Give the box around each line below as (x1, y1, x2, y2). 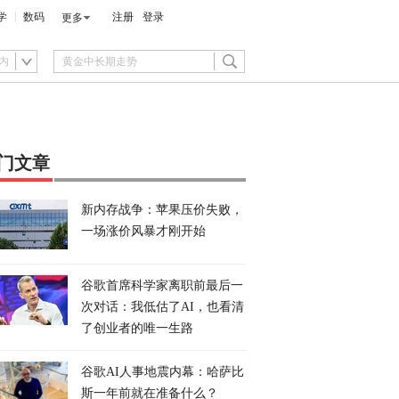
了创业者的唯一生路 (81, 322, 193, 335)
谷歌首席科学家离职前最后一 (81, 279, 243, 292)
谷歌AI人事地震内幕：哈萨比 (81, 365, 244, 379)
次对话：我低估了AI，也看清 (81, 300, 244, 313)
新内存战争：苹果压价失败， (81, 203, 243, 216)
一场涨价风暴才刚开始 (81, 224, 206, 238)
